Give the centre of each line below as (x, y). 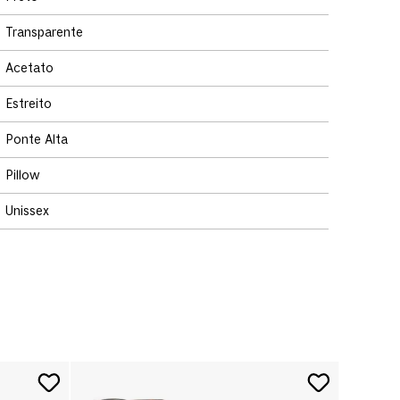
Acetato (29, 68)
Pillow (23, 175)
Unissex (27, 211)
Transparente (44, 32)
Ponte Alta (37, 139)
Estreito (29, 104)
